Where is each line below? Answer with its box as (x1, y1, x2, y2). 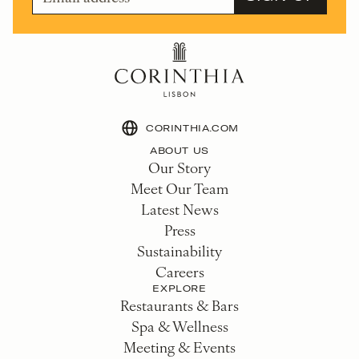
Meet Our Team (131, 177, 228, 198)
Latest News (140, 198, 219, 219)
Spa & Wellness (131, 315, 228, 336)
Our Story (148, 156, 211, 177)
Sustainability (137, 240, 222, 260)
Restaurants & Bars (120, 294, 239, 315)
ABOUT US (150, 143, 209, 156)
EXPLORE (152, 281, 207, 294)
